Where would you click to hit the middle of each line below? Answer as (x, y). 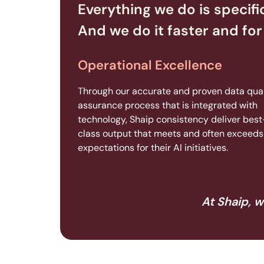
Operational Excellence (150, 65)
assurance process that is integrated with (168, 105)
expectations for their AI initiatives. (153, 148)
